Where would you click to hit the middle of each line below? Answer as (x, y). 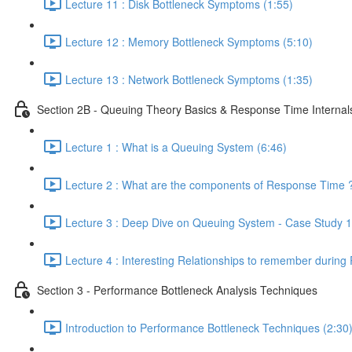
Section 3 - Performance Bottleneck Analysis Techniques (177, 290)
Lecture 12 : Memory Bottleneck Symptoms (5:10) (189, 41)
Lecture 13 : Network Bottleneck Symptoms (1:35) (189, 79)
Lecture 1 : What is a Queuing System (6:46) (176, 147)
